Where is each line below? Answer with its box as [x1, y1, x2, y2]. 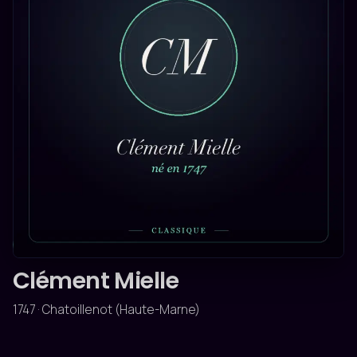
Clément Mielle [13, 265, 178, 296]
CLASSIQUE [25, 237, 92, 251]
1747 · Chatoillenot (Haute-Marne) [13, 301, 200, 318]
